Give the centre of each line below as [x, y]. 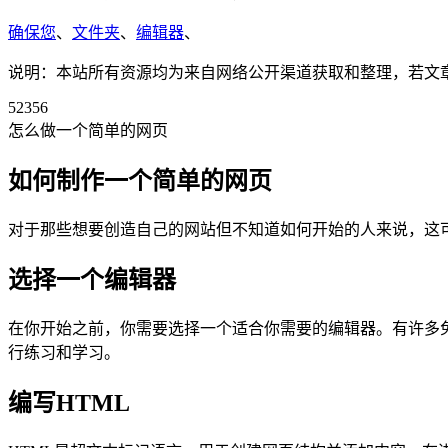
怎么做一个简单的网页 [88, 131]
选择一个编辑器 [92, 280]
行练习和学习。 [64, 352]
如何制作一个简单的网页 [140, 181]
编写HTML [69, 402]
